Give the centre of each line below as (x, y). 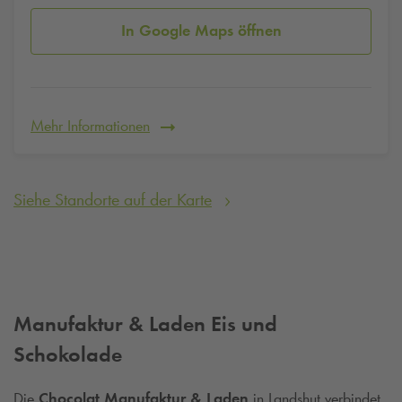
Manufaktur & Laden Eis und (145, 323)
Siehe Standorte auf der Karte (113, 199)
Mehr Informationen (90, 125)
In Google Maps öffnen (201, 31)
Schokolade (68, 354)
